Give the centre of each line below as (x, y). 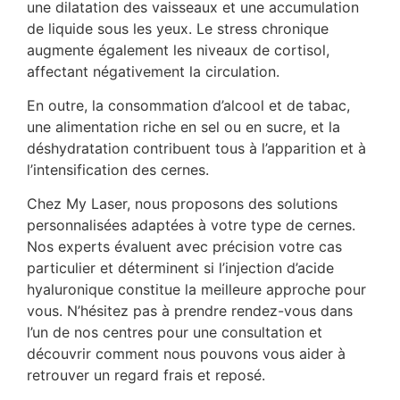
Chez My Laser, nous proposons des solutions (182, 204)
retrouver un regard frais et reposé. (146, 375)
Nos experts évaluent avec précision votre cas (184, 247)
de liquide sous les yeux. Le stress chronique (178, 28)
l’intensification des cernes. (118, 169)
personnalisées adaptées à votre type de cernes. (191, 225)
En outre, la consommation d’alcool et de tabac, (188, 105)
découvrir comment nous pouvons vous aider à (186, 354)
